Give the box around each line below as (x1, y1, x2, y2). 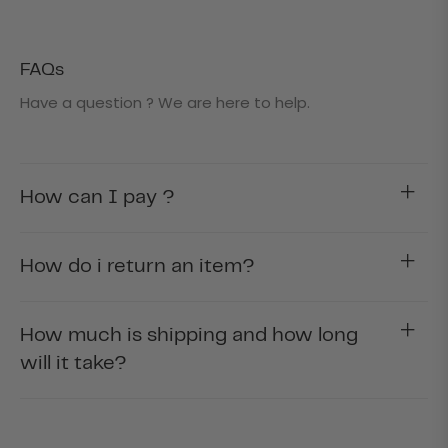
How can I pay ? (20, 187, 175, 207)
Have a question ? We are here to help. (20, 91, 310, 113)
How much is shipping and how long (20, 325, 358, 345)
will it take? (20, 353, 127, 373)
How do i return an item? (20, 256, 255, 276)
